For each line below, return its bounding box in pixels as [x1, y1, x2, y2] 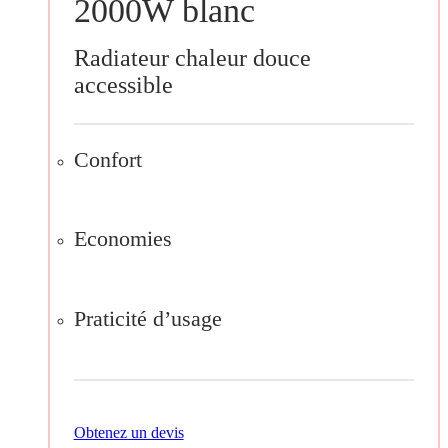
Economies [73, 226, 172, 252]
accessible [73, 71, 173, 98]
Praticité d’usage [73, 305, 222, 331]
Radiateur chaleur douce [73, 44, 311, 71]
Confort [73, 146, 142, 172]
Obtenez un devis [73, 423, 184, 441]
